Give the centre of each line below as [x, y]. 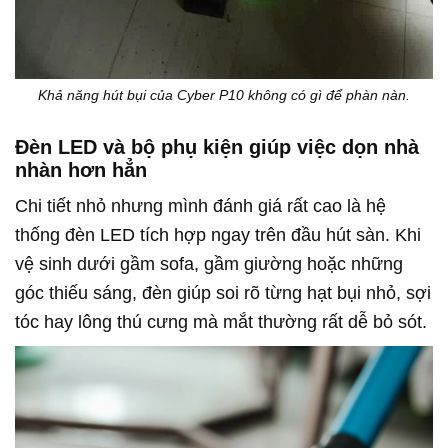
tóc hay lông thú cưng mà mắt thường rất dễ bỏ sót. [221, 322]
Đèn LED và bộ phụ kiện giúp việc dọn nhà [217, 147]
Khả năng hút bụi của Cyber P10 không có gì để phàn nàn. [224, 95]
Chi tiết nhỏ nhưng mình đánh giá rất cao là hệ [200, 206]
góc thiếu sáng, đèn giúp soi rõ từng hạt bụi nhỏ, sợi [223, 293]
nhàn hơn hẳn [81, 170]
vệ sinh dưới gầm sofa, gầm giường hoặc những [209, 264]
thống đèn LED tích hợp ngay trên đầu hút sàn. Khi [218, 235]
